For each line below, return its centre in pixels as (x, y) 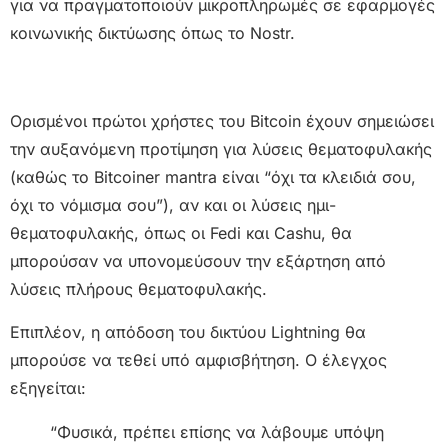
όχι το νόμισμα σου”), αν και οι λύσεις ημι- (173, 205)
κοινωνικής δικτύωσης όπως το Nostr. (152, 33)
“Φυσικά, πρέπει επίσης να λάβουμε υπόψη (217, 431)
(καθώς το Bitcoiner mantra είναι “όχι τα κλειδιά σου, (213, 177)
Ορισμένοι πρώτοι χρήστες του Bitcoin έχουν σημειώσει (222, 121)
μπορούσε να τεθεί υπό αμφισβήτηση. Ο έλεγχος (198, 359)
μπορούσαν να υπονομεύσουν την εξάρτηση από (198, 261)
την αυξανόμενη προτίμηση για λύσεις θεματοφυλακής (221, 149)
